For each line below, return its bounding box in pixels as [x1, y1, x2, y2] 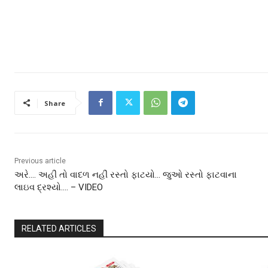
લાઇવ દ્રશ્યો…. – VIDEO [14, 181, 103, 193]
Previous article [14, 156, 66, 165]
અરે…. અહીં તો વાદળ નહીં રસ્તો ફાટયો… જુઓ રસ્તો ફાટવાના [14, 169, 237, 180]
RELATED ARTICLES [22, 223, 96, 233]
